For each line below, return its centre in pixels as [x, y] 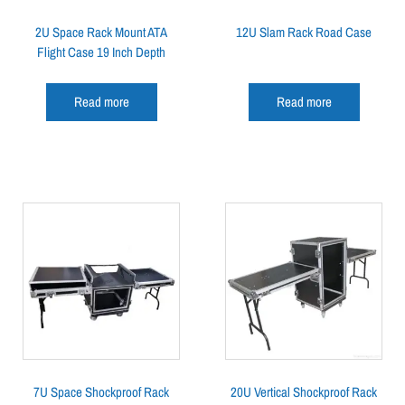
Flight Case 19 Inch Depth [101, 52]
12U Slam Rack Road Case [304, 32]
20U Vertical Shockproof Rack [304, 391]
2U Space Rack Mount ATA [101, 32]
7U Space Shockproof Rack [101, 391]
